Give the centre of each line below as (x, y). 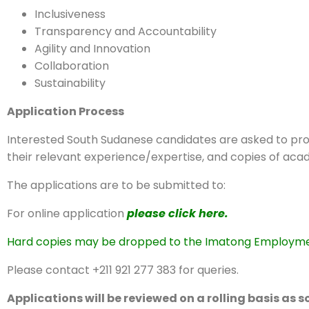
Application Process (66, 111)
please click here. (178, 213)
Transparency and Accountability (126, 31)
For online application (67, 213)
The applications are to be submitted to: (116, 185)
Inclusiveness (70, 14)
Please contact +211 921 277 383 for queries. (123, 270)
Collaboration (72, 66)
